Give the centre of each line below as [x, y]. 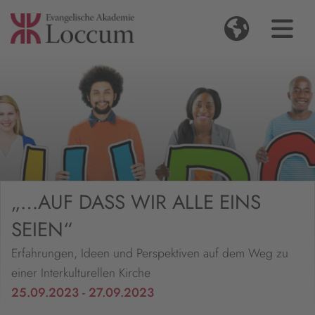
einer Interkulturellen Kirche [81, 273]
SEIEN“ [42, 230]
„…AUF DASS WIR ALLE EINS [136, 202]
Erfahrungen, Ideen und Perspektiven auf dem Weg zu [150, 253]
